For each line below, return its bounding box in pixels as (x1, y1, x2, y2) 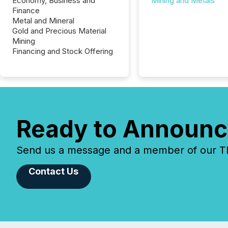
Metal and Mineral (12, 16, 74, 25)
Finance (12, 6, 40, 15)
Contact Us (28, 166, 79, 177)
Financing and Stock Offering (12, 46, 113, 56)
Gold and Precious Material (12, 26, 106, 36)
